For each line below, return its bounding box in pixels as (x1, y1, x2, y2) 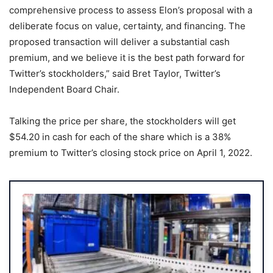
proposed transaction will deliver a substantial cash (9, 35, 230, 48)
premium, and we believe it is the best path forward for (9, 51, 245, 63)
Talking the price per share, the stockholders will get (9, 115, 236, 127)
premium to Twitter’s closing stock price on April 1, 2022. (9, 146, 252, 158)
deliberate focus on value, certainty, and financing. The (9, 19, 246, 32)
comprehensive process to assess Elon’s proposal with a (9, 4, 252, 16)
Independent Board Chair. (9, 83, 119, 95)
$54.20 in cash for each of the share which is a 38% (9, 130, 231, 143)
